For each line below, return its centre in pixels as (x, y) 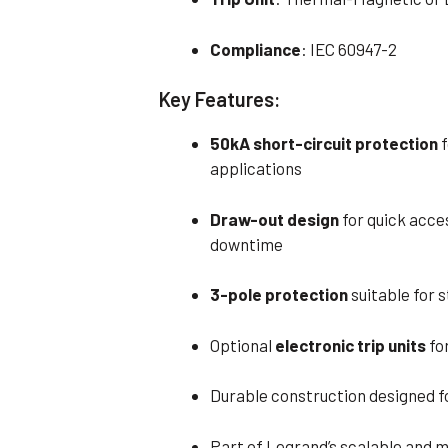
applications (256, 168)
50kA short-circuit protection (324, 143)
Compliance (256, 48)
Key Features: (220, 99)
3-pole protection (279, 294)
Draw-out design (275, 218)
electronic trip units (351, 344)
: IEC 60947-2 (349, 48)
